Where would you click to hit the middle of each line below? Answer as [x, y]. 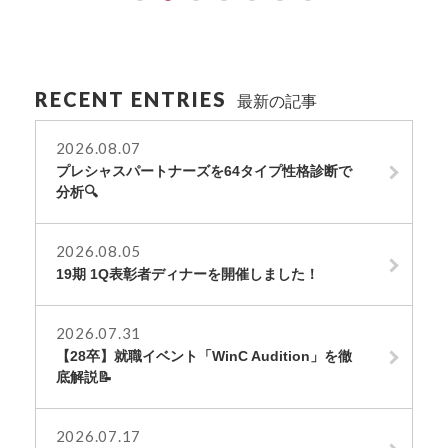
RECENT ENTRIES [130, 98]
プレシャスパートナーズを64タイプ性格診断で [203, 170]
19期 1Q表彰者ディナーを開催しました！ [187, 273]
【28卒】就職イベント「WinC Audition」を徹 [203, 355]
